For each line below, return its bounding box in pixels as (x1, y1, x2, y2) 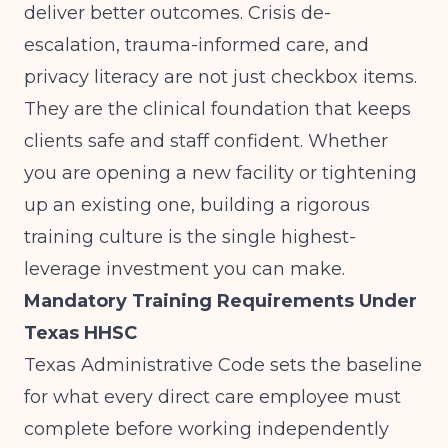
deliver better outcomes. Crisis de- (24, 2, 331, 24)
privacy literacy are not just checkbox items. (24, 66, 417, 88)
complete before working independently (24, 418, 389, 440)
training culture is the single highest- (24, 226, 356, 248)
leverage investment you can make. (24, 258, 345, 280)
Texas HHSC (24, 322, 137, 344)
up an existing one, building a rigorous (24, 194, 370, 216)
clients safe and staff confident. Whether (24, 130, 388, 152)
